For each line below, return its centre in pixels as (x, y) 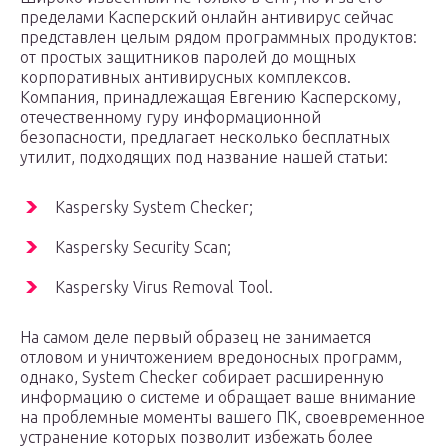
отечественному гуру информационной (170, 117)
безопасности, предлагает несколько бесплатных (205, 137)
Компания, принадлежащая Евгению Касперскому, (210, 97)
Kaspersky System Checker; (154, 207)
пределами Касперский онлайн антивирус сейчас (206, 17)
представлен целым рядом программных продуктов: (218, 37)
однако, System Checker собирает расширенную (202, 377)
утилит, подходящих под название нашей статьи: (204, 157)
